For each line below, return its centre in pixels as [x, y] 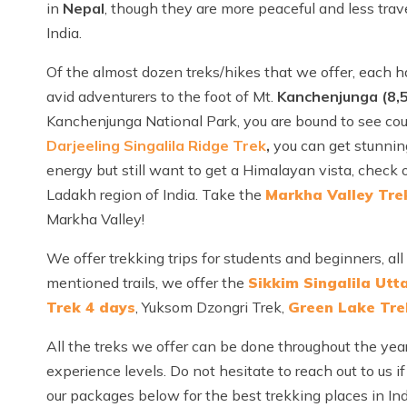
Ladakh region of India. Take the [156, 195]
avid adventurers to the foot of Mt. [162, 97]
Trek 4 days [91, 308]
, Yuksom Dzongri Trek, [212, 308]
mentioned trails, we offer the [147, 283]
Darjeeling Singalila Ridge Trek [156, 146]
